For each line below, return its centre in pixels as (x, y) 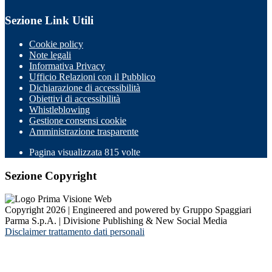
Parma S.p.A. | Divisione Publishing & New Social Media (116, 221)
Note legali (50, 55)
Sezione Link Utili (49, 21)
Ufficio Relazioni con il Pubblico (92, 76)
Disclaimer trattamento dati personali (75, 232)
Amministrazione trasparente (84, 131)
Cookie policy (56, 44)
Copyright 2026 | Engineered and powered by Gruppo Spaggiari (128, 210)
